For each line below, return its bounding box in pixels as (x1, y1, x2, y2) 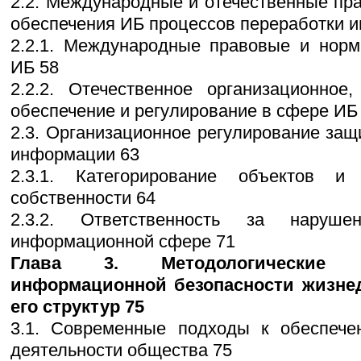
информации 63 (10, 144, 139, 165)
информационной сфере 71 (10, 231, 235, 252)
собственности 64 (10, 188, 156, 209)
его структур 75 (10, 297, 144, 317)
